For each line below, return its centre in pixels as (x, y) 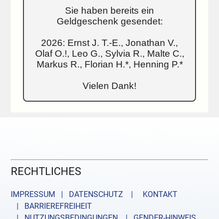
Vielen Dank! (109, 86)
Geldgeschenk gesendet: (109, 22)
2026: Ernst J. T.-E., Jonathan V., (109, 43)
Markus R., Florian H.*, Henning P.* (109, 65)
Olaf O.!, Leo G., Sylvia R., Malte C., (109, 54)
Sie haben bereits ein (109, 11)
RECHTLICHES (46, 171)
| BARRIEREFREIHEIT (52, 206)
